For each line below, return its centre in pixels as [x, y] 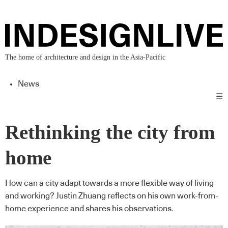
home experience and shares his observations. [89, 208]
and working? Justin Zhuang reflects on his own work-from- [112, 196]
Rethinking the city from [110, 133]
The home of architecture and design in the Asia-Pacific [85, 57]
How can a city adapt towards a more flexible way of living [109, 183]
